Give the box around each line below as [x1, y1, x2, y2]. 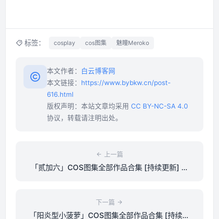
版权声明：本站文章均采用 [47, 102, 131, 110]
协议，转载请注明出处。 [47, 114, 122, 122]
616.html [47, 90, 73, 99]
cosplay [54, 39, 75, 47]
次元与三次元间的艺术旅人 [66, 175, 153, 185]
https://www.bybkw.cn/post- [81, 79, 171, 87]
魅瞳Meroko [116, 39, 149, 47]
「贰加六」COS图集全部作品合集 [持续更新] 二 [30, 163, 189, 173]
